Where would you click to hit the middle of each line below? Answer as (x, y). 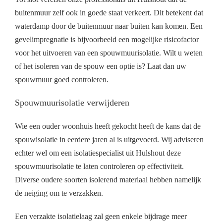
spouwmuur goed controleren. (62, 79)
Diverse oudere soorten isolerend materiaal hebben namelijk (108, 179)
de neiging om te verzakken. (59, 193)
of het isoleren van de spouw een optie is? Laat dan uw (101, 66)
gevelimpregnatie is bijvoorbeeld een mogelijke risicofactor (107, 39)
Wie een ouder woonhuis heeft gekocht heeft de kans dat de (108, 126)
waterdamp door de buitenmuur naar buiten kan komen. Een (109, 26)
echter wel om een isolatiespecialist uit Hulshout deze (98, 153)
